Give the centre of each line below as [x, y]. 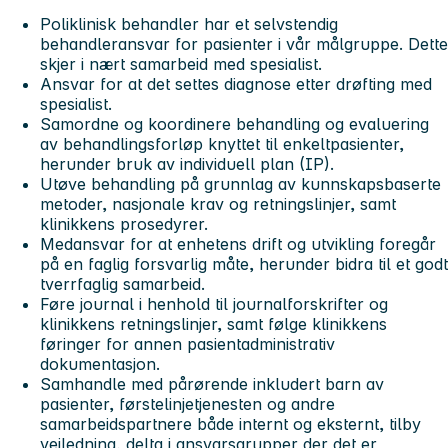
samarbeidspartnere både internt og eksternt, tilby [230, 424]
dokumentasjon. [102, 364]
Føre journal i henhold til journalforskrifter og [214, 304]
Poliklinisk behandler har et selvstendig [189, 24]
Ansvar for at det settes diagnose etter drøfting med [236, 84]
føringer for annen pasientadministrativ [187, 344]
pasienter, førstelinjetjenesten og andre [187, 404]
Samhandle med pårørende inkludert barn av [212, 384]
